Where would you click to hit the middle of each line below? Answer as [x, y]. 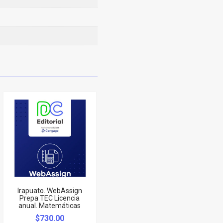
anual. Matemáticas [50, 205]
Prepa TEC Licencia [50, 198]
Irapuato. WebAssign [50, 190]
